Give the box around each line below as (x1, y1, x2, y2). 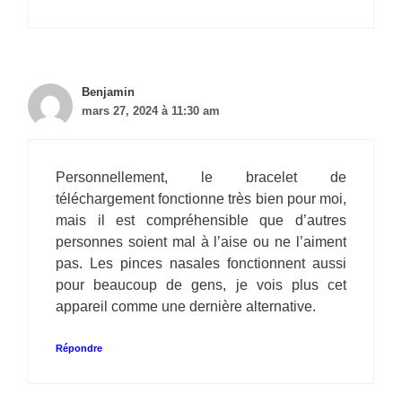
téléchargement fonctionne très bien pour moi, (56, 191, 346, 207)
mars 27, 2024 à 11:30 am (82, 104, 220, 118)
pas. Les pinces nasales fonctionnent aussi (56, 256, 346, 272)
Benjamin (82, 85, 135, 100)
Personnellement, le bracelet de (56, 170, 346, 186)
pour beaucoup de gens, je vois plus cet (56, 277, 346, 293)
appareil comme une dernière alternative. (56, 299, 316, 315)
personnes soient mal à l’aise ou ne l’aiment (56, 234, 346, 250)
